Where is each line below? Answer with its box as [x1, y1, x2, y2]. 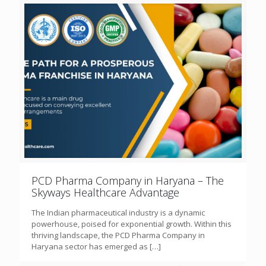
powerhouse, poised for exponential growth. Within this [31, 218, 232, 229]
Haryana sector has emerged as [31, 240, 148, 252]
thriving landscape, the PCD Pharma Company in [31, 229, 205, 240]
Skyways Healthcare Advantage [31, 185, 179, 199]
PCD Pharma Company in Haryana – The [31, 173, 224, 188]
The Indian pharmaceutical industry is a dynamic [31, 207, 205, 218]
